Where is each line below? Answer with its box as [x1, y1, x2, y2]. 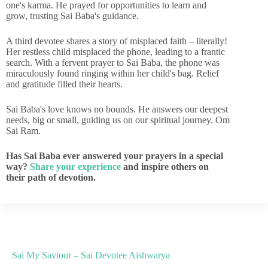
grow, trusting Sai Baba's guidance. [6, 11, 139, 21]
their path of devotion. [6, 172, 96, 182]
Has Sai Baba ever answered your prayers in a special [6, 151, 223, 161]
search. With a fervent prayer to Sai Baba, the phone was [6, 57, 220, 68]
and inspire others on [121, 162, 209, 172]
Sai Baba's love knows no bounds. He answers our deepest [6, 104, 228, 114]
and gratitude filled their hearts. [6, 79, 123, 89]
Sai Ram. [6, 126, 41, 136]
